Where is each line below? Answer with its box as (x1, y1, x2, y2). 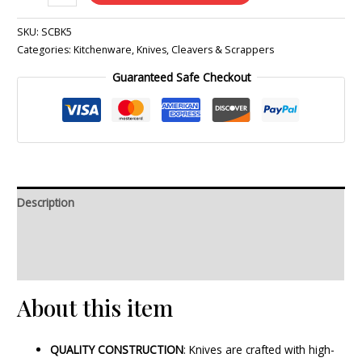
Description (17, 195, 75, 211)
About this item (17, 293, 174, 322)
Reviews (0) (17, 257, 77, 273)
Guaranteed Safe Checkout (112, 69, 250, 85)
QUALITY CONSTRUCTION (50, 342, 184, 357)
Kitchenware (74, 42, 133, 57)
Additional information (17, 225, 133, 242)
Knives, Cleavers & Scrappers (137, 42, 275, 57)
